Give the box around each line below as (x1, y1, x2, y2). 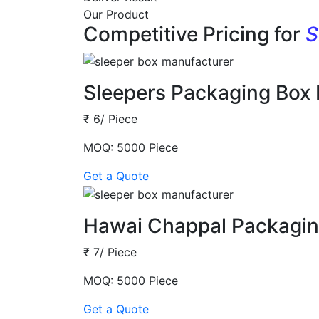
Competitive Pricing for (83, 21, 305, 46)
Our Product (83, 6, 149, 21)
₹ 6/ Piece (83, 112, 137, 127)
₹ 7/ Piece (83, 244, 137, 259)
